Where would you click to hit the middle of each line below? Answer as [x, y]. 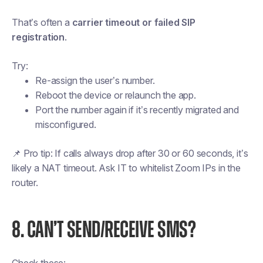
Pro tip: [38, 153]
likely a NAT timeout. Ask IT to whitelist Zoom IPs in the [126, 168]
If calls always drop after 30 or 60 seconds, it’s [150, 153]
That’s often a [42, 22]
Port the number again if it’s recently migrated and [137, 110]
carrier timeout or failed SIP [134, 22]
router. [25, 183]
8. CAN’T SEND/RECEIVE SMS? [104, 230]
